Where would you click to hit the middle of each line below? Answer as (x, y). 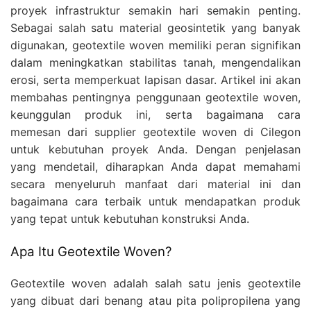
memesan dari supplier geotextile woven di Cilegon (155, 132)
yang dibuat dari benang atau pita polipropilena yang (155, 300)
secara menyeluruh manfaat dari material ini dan (155, 184)
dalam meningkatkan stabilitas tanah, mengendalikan (155, 62)
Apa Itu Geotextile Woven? (91, 251)
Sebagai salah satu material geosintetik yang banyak (155, 27)
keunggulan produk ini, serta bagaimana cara (155, 114)
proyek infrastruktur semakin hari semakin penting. (155, 10)
